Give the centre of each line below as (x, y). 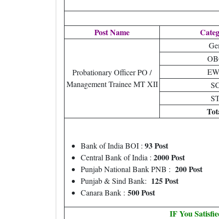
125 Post (164, 181)
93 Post (156, 145)
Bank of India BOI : (113, 145)
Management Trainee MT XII (112, 84)
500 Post (141, 192)
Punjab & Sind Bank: (115, 181)
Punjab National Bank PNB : (127, 169)
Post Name (112, 32)
